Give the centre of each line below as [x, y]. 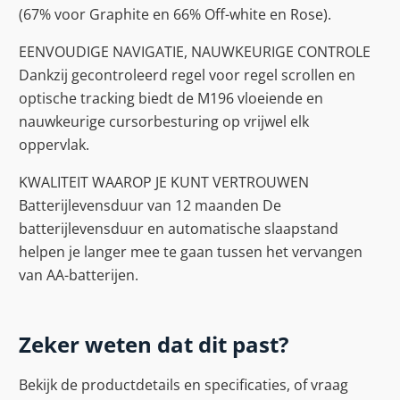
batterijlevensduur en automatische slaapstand [179, 229]
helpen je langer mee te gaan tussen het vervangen [191, 252]
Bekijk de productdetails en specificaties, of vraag [183, 385]
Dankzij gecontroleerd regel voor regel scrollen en [187, 75]
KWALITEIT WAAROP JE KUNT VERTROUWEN [164, 183]
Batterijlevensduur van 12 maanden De [150, 206]
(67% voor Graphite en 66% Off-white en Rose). [175, 14]
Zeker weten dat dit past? [154, 345]
